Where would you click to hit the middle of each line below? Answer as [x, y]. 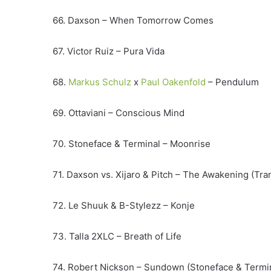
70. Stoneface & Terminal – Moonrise [132, 144]
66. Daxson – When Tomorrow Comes [133, 21]
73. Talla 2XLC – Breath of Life [117, 237]
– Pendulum [232, 82]
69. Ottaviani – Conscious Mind [119, 113]
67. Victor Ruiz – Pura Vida [109, 51]
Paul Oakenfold [173, 82]
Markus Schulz [100, 82]
